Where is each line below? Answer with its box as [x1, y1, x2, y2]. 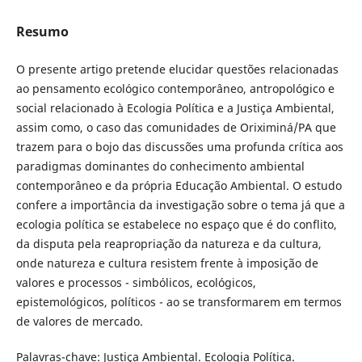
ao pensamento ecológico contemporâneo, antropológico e [15, 81, 335, 97]
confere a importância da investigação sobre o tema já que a [15, 197, 345, 213]
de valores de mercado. [15, 314, 146, 330]
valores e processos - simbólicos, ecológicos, [15, 275, 256, 291]
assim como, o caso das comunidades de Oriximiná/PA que [15, 120, 336, 136]
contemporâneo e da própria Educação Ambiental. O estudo [15, 178, 342, 194]
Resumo [15, 23, 69, 41]
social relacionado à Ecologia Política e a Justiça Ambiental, [15, 100, 335, 116]
